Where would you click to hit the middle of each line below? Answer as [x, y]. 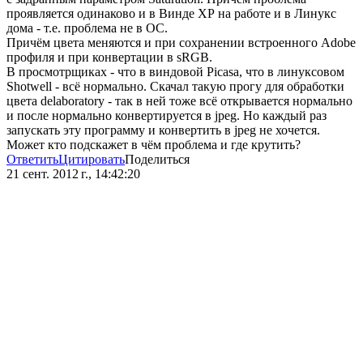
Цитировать [92, 160]
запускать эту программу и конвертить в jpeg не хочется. [163, 130]
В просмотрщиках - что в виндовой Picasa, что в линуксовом [175, 72]
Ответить [32, 160]
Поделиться [157, 160]
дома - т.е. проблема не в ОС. [87, 28]
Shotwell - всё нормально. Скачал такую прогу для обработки [175, 87]
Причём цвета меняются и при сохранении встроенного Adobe [181, 43]
